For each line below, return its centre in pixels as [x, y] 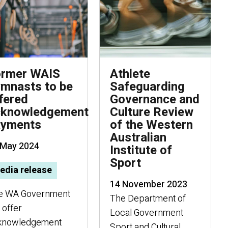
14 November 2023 [149, 184]
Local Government [147, 213]
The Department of [148, 199]
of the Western [151, 125]
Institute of [141, 150]
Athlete [130, 74]
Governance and [155, 99]
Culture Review [152, 112]
